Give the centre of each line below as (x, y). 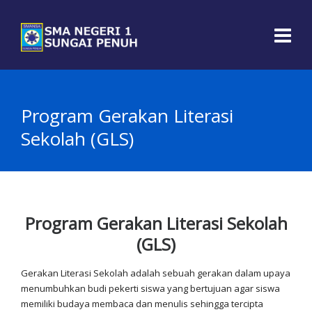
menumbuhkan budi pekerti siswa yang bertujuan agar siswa (150, 288)
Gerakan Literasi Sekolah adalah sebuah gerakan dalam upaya (156, 273)
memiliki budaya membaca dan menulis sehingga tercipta (142, 304)
